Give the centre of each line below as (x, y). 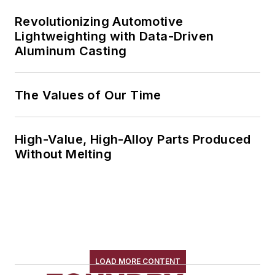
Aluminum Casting (71, 51)
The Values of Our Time (88, 95)
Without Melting (63, 154)
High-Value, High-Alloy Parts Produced (134, 140)
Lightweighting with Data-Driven (114, 37)
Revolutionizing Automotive (99, 22)
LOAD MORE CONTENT (137, 261)
